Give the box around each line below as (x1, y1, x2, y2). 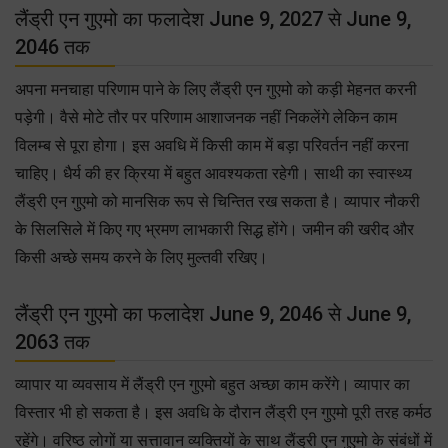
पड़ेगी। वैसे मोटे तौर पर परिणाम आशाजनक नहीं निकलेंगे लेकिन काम (15, 107, 397, 127)
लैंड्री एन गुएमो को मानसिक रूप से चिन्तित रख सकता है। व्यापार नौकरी (15, 191, 420, 211)
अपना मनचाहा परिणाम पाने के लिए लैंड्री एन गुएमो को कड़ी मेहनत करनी (15, 79, 417, 99)
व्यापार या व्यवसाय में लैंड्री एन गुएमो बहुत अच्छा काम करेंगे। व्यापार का (15, 374, 410, 394)
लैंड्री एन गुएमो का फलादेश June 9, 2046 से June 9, (15, 301, 411, 326)
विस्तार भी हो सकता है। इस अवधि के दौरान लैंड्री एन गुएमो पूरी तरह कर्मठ (15, 402, 432, 422)
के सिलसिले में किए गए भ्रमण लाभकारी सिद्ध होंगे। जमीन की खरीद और (15, 219, 414, 239)
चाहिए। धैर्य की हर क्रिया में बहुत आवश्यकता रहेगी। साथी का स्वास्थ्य (15, 163, 412, 183)
